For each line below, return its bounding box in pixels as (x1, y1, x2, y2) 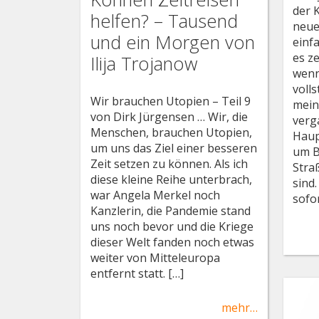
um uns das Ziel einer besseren (90, 140, 257, 157)
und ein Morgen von (90, 30, 255, 56)
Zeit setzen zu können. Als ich (90, 156, 248, 172)
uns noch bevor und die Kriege (90, 219, 253, 235)
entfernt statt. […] (90, 266, 184, 282)
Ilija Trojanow (90, 51, 198, 77)
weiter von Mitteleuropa (90, 250, 220, 266)
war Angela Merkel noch (90, 187, 220, 204)
